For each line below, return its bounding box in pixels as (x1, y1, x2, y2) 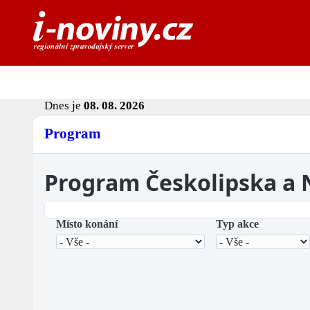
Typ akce (216, 218, 259, 230)
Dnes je (44, 99, 84, 113)
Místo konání (56, 218, 118, 230)
